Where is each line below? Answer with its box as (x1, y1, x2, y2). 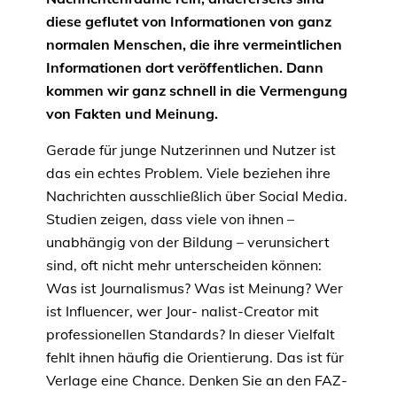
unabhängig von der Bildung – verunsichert (46, 233, 330, 252)
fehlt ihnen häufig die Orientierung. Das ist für (46, 348, 344, 367)
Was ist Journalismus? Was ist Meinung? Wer (46, 279, 343, 298)
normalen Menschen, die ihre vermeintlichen (46, 35, 342, 54)
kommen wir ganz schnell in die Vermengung (46, 82, 347, 100)
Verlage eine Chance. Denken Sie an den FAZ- (46, 371, 347, 390)
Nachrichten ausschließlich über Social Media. (46, 187, 347, 206)
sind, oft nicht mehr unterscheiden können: (46, 256, 322, 275)
